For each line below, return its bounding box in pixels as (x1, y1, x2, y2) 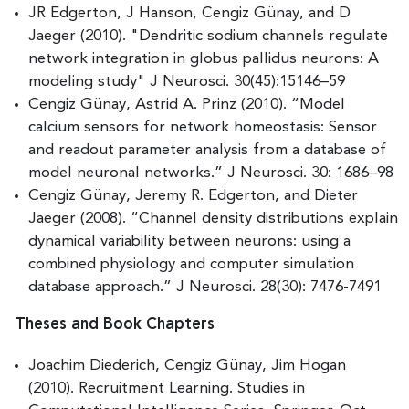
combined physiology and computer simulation (28, 256, 354, 272)
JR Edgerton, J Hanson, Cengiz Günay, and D (28, 5, 351, 21)
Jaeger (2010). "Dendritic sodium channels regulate (28, 27, 388, 44)
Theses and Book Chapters (15, 316, 215, 332)
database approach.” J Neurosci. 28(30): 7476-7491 (28, 278, 382, 295)
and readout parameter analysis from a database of (28, 142, 386, 158)
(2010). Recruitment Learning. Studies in (28, 380, 305, 396)
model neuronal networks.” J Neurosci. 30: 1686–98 (28, 164, 393, 181)
